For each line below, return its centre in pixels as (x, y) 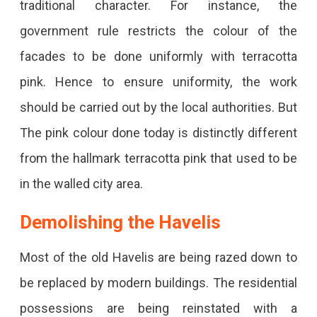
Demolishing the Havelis (120, 222)
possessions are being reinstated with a (158, 308)
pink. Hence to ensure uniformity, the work (158, 81)
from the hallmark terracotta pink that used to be (158, 158)
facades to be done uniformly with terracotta (158, 56)
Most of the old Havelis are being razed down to (158, 257)
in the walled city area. (82, 183)
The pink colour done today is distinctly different (158, 132)
